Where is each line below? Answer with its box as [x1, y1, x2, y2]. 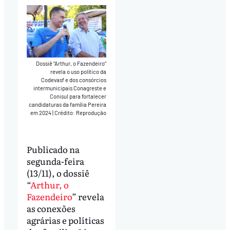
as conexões [26, 201, 75, 215]
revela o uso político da [50, 68, 107, 75]
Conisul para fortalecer [50, 93, 107, 100]
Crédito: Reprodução [54, 109, 107, 117]
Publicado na [26, 142, 80, 156]
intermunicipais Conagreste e [33, 85, 107, 92]
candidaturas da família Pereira [29, 101, 107, 108]
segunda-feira [26, 154, 84, 167]
